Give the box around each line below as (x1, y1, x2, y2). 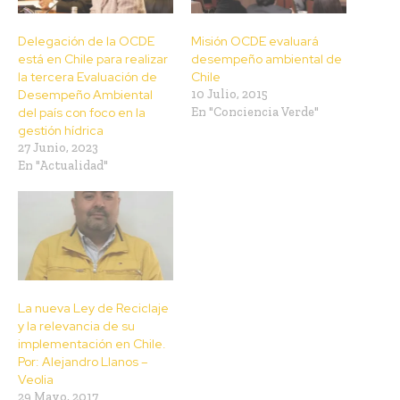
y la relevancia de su (18, 317, 135, 334)
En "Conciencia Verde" (191, 104, 319, 121)
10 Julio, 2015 (191, 87, 268, 103)
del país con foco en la (18, 104, 146, 121)
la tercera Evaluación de (18, 69, 157, 86)
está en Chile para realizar (18, 51, 168, 68)
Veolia (18, 371, 54, 387)
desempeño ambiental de (191, 51, 342, 68)
